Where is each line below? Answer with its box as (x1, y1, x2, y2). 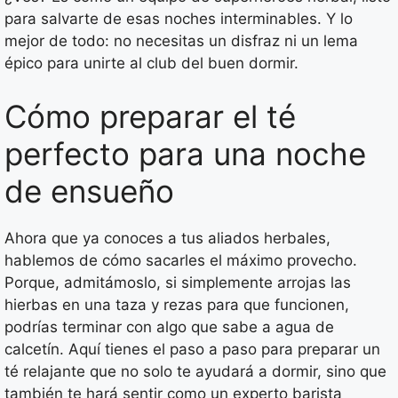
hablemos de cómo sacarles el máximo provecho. (4, 251, 357, 269)
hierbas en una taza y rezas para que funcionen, (4, 295, 349, 314)
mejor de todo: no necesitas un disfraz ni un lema (4, 32, 358, 51)
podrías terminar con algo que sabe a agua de (4, 317, 334, 336)
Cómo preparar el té (4, 97, 296, 135)
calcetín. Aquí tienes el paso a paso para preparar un (4, 339, 380, 358)
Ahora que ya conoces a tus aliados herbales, (4, 228, 330, 247)
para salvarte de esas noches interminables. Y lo (4, 10, 353, 28)
